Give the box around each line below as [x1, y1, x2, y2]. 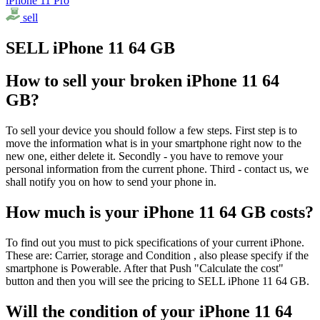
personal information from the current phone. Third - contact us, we [6, 163, 309, 176]
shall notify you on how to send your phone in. [6, 176, 216, 189]
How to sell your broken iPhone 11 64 [6, 71, 279, 91]
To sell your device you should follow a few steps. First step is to [6, 124, 297, 137]
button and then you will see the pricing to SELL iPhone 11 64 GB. [6, 275, 309, 288]
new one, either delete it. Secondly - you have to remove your [6, 150, 283, 163]
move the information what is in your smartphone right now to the [6, 137, 301, 150]
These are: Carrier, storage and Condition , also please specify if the [6, 249, 309, 262]
